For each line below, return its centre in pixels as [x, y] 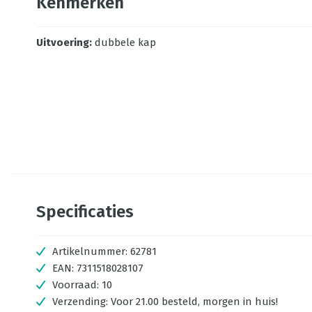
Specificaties [85, 212]
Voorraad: [77, 285]
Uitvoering [63, 42]
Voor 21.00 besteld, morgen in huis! [194, 302]
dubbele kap [125, 42]
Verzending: [81, 302]
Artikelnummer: [90, 251]
